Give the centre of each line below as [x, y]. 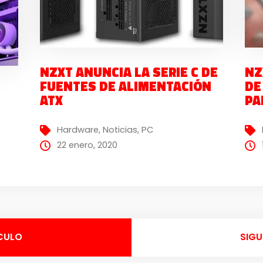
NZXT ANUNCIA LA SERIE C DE [129, 73]
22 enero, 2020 [87, 145]
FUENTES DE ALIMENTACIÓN [125, 87]
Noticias [120, 129]
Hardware [77, 129]
